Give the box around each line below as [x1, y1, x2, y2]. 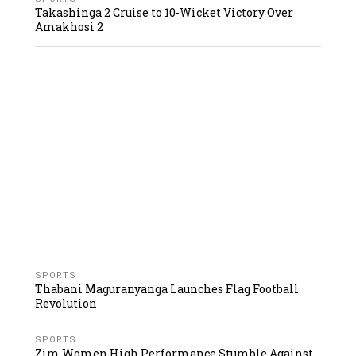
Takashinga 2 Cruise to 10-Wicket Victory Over [35, 5, 294, 21]
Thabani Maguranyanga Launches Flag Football [35, 281, 300, 297]
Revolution [35, 296, 98, 311]
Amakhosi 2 [35, 19, 104, 35]
